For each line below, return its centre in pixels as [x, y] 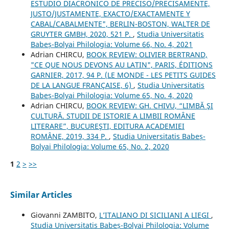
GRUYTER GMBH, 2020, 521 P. [82, 34]
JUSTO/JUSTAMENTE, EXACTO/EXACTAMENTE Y [110, 13]
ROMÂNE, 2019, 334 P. [70, 136]
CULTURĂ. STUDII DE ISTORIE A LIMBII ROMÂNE [113, 116]
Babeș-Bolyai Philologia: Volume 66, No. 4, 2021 [111, 44]
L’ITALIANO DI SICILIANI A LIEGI [155, 215]
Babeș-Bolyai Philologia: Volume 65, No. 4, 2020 [111, 95]
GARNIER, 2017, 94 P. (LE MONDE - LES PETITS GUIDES [123, 75]
